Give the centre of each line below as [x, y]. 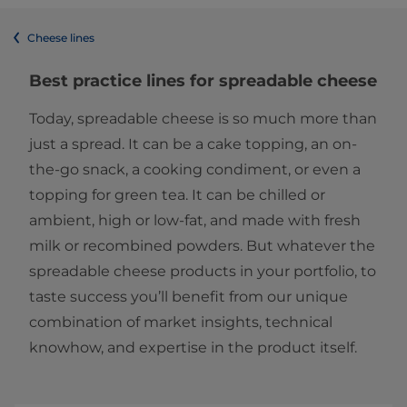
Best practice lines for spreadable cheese [203, 81]
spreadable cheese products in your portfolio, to [203, 272]
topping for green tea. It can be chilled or [177, 195]
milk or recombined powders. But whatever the [202, 246]
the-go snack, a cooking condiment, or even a [195, 170]
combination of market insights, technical [181, 323]
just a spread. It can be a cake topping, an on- [193, 144]
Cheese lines [61, 38]
